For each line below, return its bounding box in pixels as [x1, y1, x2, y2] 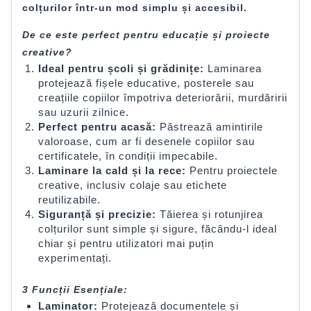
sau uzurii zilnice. [37, 106, 129, 119]
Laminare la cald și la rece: [37, 165, 186, 177]
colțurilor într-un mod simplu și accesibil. [22, 2, 247, 14]
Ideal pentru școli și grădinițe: [37, 62, 204, 75]
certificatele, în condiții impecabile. [37, 150, 218, 162]
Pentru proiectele [185, 165, 278, 177]
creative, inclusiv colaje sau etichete [37, 179, 227, 192]
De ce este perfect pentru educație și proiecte [22, 29, 270, 41]
